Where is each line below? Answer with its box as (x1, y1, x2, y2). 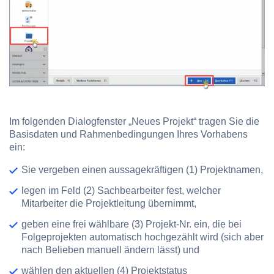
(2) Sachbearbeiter (83, 185, 166, 196)
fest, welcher (166, 185, 221, 196)
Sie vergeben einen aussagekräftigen (21, 164, 186, 175)
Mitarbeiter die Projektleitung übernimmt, (21, 198, 196, 209)
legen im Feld (21, 185, 83, 196)
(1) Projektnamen (186, 164, 261, 175)
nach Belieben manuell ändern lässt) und (21, 244, 199, 255)
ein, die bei (191, 218, 242, 229)
